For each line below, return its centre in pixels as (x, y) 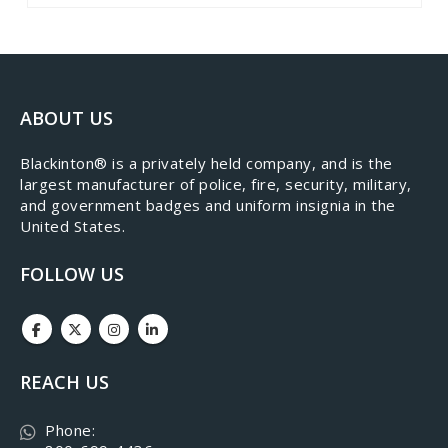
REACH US (64, 382)
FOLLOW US (72, 274)
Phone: (70, 430)
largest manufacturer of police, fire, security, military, (216, 184)
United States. (72, 226)
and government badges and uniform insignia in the (208, 205)
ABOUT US (66, 118)
